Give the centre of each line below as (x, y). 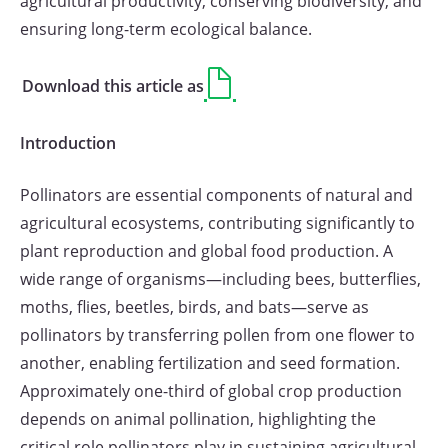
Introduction (68, 143)
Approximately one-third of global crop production (211, 391)
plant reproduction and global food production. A (206, 251)
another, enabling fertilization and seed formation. (210, 363)
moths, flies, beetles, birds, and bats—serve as (194, 307)
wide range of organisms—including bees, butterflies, (220, 279)
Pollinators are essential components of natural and (216, 195)
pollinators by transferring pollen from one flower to (217, 335)
